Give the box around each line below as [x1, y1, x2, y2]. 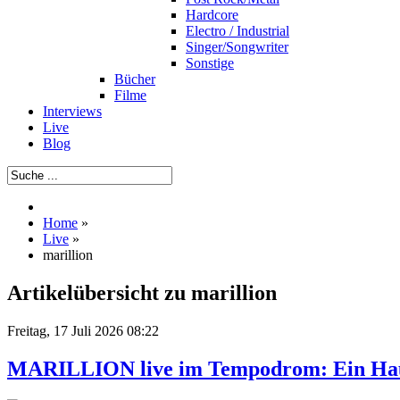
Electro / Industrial [186, 23, 289, 38]
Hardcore [186, 7, 238, 22]
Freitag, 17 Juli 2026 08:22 [7, 322, 159, 338]
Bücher [114, 71, 155, 87]
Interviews [43, 104, 102, 119]
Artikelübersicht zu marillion [7, 280, 277, 304]
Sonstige [186, 55, 234, 71]
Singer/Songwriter [186, 39, 288, 54]
